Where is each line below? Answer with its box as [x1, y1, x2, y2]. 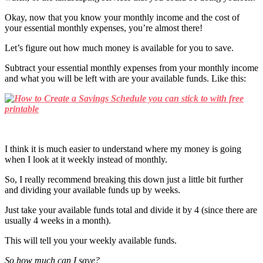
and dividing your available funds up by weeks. [5, 184, 180, 195]
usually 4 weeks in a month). [5, 215, 111, 225]
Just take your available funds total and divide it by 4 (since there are [5, 204, 257, 215]
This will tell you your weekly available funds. [5, 235, 177, 245]
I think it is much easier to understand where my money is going [5, 143, 241, 154]
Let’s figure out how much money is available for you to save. [5, 42, 234, 53]
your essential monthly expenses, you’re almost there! [5, 22, 203, 33]
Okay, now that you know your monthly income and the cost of [5, 12, 240, 22]
